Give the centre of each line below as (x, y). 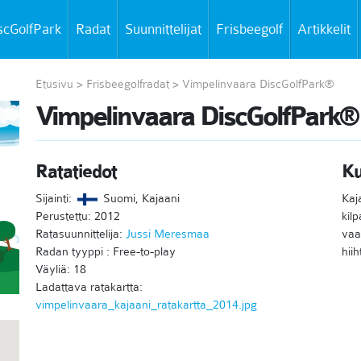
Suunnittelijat (163, 29)
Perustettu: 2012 (77, 216)
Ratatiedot (76, 172)
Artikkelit (324, 29)
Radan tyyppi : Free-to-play (105, 251)
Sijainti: (55, 198)
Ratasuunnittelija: (80, 234)
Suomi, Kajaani (139, 198)
